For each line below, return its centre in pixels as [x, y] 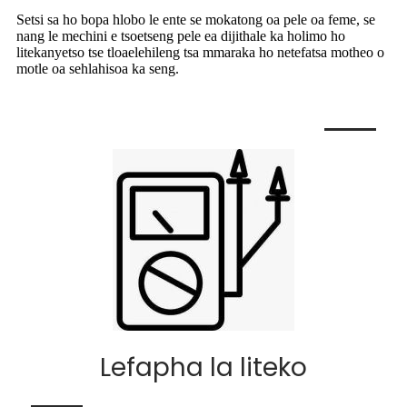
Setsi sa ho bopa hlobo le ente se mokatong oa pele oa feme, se [196, 20]
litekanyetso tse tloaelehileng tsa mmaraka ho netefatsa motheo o [200, 53]
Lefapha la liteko [203, 368]
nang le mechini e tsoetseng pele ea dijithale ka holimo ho [181, 36]
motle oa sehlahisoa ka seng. [98, 69]
